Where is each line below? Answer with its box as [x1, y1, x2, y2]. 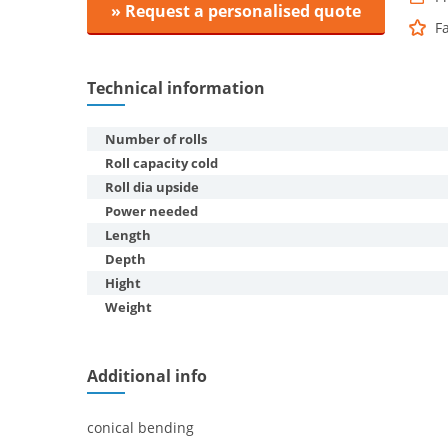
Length [105, 226, 151, 244]
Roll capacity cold [105, 154, 218, 172]
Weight [105, 298, 152, 316]
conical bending [87, 418, 194, 437]
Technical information [87, 77, 265, 99]
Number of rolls [105, 130, 207, 148]
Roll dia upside [105, 178, 199, 196]
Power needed [105, 202, 198, 220]
